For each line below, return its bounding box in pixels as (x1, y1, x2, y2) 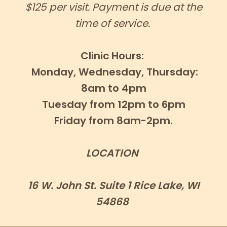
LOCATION (86, 146, 141, 160)
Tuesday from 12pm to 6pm (42, 97, 185, 111)
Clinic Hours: (81, 49, 146, 63)
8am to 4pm (81, 81, 146, 95)
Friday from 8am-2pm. (54, 113, 173, 128)
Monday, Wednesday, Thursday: (29, 65, 198, 79)
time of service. (74, 16, 153, 30)
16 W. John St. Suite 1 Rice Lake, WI (27, 178, 200, 193)
